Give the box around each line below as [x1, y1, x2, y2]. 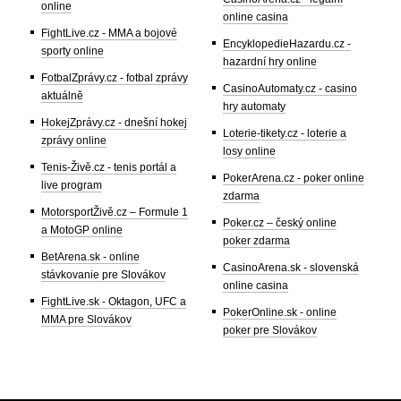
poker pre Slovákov [223, 323, 317, 337]
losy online [223, 144, 276, 158]
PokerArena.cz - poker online [223, 171, 364, 184]
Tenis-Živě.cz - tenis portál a [41, 160, 176, 174]
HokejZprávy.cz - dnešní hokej [41, 115, 187, 129]
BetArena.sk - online [41, 250, 140, 263]
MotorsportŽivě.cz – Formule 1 [41, 205, 188, 218]
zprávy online [41, 133, 107, 147]
